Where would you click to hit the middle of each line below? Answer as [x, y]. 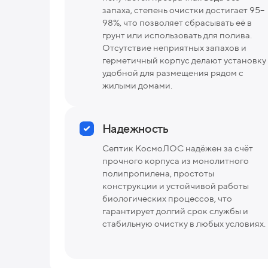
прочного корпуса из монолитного [176, 160]
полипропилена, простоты [158, 173]
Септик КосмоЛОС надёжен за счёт [178, 148]
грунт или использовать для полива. [177, 35]
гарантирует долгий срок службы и [175, 211]
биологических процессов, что [167, 198]
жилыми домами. [137, 85]
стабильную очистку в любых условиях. [184, 223]
